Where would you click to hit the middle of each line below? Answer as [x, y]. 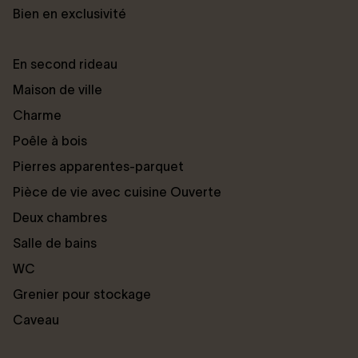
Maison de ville [58, 89]
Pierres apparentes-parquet [98, 166]
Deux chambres [60, 217]
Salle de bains [55, 243]
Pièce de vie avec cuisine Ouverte [117, 191]
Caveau [36, 319]
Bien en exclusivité [70, 13]
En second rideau [65, 64]
